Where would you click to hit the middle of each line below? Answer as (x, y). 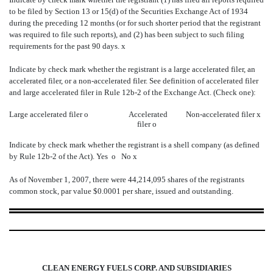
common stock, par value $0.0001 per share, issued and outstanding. (121, 191)
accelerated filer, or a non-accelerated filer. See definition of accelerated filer (134, 80)
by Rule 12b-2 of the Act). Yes (60, 156)
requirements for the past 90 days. (65, 46)
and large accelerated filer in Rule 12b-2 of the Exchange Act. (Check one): (133, 92)
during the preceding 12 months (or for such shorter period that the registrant (135, 23)
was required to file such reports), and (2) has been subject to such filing (127, 34)
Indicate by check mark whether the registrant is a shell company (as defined (134, 144)
